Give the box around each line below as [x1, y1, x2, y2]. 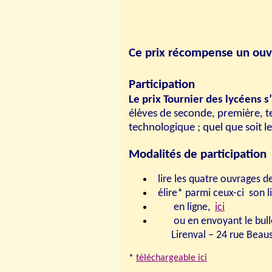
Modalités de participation [129, 148, 267, 161]
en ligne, [171, 201, 215, 213]
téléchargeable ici [136, 253, 207, 263]
